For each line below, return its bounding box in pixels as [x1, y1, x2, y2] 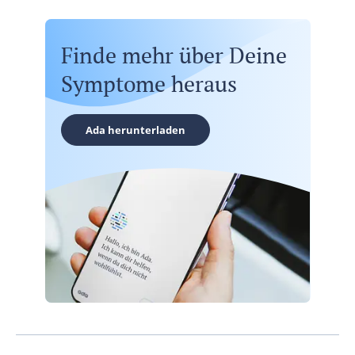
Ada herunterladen [85, 123, 185, 137]
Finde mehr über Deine [60, 40, 287, 70]
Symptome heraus [60, 69, 237, 98]
